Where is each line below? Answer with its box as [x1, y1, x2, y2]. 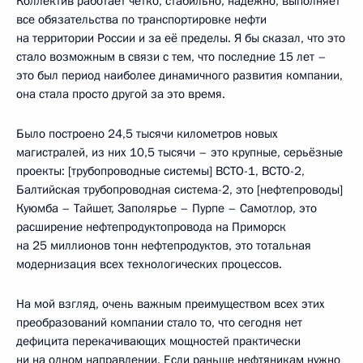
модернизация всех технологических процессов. [16, 256, 282, 273]
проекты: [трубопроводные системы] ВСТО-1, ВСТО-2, [16, 163, 305, 180]
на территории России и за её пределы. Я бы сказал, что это [16, 30, 345, 47]
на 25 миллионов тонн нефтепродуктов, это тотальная [16, 237, 311, 254]
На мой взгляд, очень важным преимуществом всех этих [16, 296, 325, 313]
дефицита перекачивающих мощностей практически [16, 333, 301, 350]
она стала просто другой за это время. [16, 86, 225, 103]
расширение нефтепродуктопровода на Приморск [16, 219, 286, 236]
